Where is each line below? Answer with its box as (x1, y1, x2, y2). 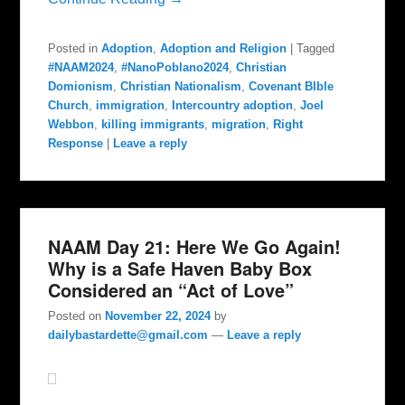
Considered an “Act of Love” (48, 277, 295, 304)
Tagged (297, 42, 335, 56)
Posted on (48, 309, 106, 324)
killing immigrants (101, 118, 205, 132)
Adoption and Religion (160, 42, 287, 56)
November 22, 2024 (105, 309, 212, 324)
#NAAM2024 (48, 61, 115, 75)
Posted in (48, 42, 99, 56)
